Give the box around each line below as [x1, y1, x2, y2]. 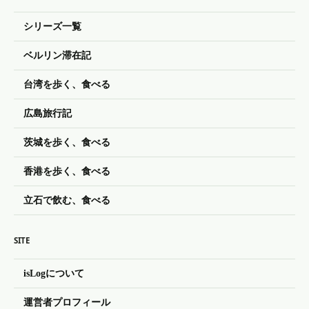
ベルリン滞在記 [23, 50, 91, 61]
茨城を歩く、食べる [23, 137, 110, 148]
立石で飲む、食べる [23, 195, 110, 206]
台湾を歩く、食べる [23, 79, 110, 90]
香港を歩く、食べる [23, 166, 110, 177]
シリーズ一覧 [23, 21, 81, 32]
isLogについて [23, 268, 84, 279]
